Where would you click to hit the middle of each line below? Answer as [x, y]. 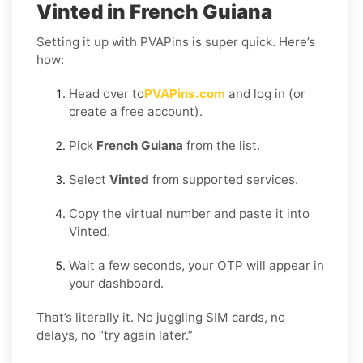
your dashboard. [116, 283]
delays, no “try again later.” [115, 335]
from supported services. [224, 179]
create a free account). [136, 111]
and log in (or [265, 93]
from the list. [222, 145]
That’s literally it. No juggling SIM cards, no [161, 317]
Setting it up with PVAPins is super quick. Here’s [176, 41]
